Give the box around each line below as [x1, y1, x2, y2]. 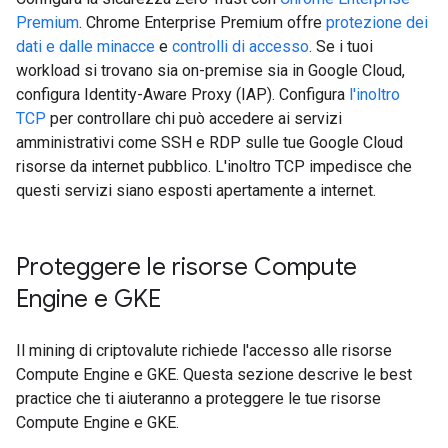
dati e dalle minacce [16, 37, 155, 56]
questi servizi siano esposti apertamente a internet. [16, 181, 376, 200]
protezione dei [326, 13, 428, 32]
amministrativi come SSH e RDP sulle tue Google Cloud [16, 133, 403, 152]
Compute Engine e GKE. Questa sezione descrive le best [16, 365, 412, 384]
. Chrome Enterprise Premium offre [79, 13, 326, 32]
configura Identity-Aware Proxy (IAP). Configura [16, 85, 349, 104]
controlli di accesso [172, 37, 309, 56]
